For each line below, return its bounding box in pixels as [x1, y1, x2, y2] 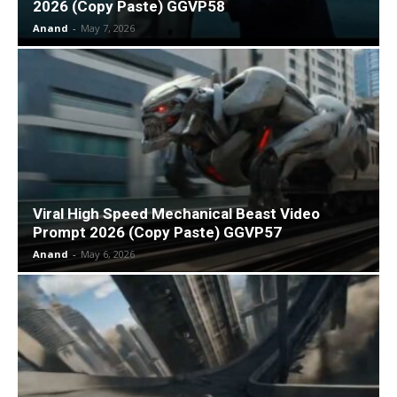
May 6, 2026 [81, 247, 135, 261]
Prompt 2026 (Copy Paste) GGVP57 [33, 223, 282, 242]
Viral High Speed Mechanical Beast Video [33, 205, 320, 223]
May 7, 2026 [81, 21, 135, 35]
